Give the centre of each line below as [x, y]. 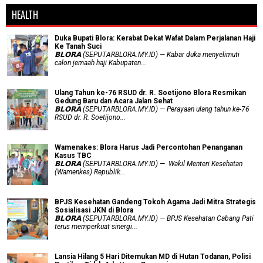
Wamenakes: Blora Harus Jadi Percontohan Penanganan [149, 147]
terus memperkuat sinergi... [96, 226]
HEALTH [25, 14]
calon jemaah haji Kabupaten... [100, 63]
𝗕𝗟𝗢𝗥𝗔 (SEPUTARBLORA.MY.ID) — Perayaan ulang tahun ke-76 [152, 109]
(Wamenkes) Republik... [90, 172]
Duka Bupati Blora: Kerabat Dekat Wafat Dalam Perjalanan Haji [155, 38]
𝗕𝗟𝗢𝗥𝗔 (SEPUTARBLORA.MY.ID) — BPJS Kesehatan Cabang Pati [154, 218]
